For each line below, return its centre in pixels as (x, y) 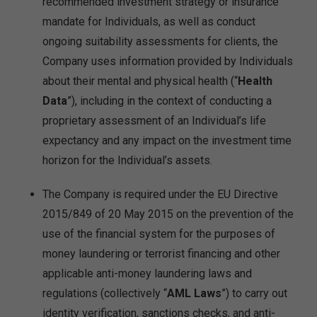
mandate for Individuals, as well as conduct (149, 22)
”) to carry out (254, 293)
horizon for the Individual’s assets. (127, 160)
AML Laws (194, 293)
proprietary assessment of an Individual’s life (154, 121)
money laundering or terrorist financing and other (161, 254)
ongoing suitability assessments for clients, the (160, 41)
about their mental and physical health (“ (140, 81)
